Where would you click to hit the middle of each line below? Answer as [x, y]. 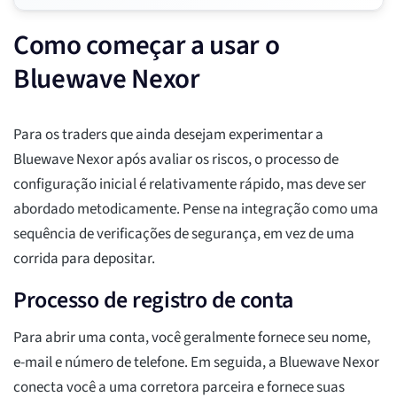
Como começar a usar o [147, 46]
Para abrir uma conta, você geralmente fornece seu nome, [192, 338]
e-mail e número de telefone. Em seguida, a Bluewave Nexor [196, 363]
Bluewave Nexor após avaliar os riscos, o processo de [176, 160]
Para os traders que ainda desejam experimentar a [168, 135]
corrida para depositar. [84, 259]
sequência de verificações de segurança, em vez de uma [184, 234]
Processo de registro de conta [153, 300]
